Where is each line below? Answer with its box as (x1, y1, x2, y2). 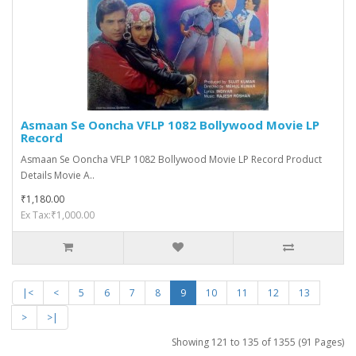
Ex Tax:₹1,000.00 (21, 208, 95, 222)
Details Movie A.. (21, 168, 95, 182)
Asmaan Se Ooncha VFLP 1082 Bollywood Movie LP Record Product (21, 153, 322, 166)
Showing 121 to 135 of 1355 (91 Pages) (172, 335, 344, 349)
